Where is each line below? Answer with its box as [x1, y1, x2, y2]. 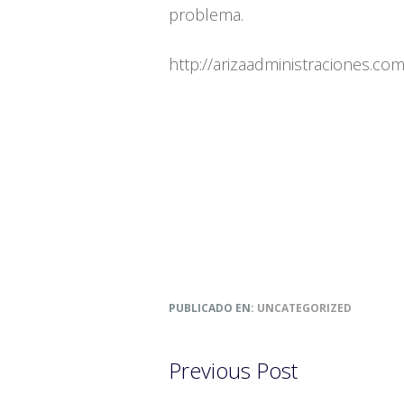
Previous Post [169, 355, 298, 385]
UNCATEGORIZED [257, 300, 352, 316]
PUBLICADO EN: [169, 300, 257, 316]
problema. [169, 4, 243, 25]
